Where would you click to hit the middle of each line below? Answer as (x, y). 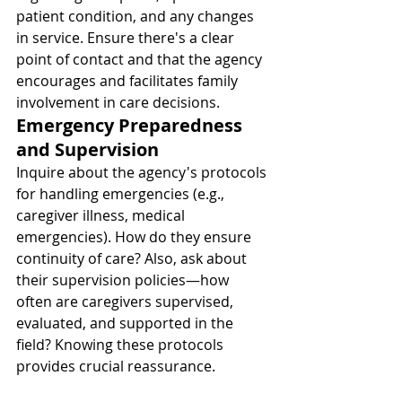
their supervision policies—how (124, 280)
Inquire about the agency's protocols (143, 172)
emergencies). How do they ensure (135, 237)
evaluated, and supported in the (127, 323)
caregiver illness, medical (102, 215)
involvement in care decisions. (118, 102)
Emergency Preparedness (131, 125)
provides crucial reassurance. (116, 366)
